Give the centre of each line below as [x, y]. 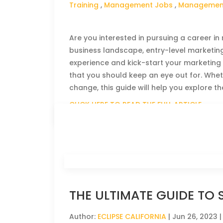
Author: [84, 217]
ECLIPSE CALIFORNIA [132, 217]
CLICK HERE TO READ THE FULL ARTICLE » [138, 105]
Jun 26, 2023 [195, 217]
